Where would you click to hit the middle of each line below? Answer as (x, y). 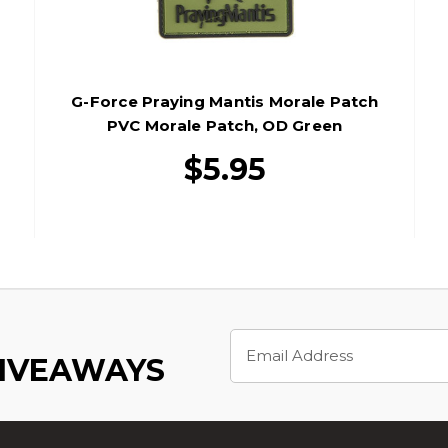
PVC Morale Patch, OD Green (224, 125)
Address (257, 359)
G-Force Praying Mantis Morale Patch (224, 101)
